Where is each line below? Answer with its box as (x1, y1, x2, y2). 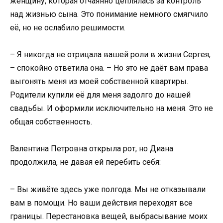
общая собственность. (10, 117, 92, 127)
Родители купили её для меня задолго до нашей (10, 90, 191, 100)
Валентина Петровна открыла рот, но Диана (10, 144, 173, 154)
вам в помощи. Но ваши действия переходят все (10, 198, 193, 208)
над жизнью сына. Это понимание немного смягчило (10, 9, 208, 19)
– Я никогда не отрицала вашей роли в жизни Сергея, (10, 50, 211, 60)
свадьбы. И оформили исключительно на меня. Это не (10, 104, 213, 113)
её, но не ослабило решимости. (10, 23, 125, 32)
